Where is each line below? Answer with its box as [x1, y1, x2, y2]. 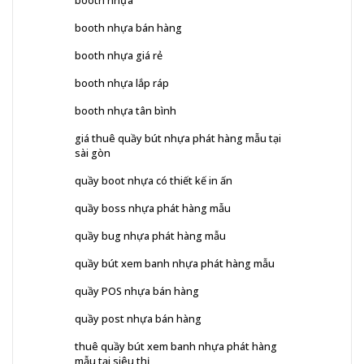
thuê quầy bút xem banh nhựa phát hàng [75, 339, 277, 354]
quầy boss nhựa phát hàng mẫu [75, 201, 231, 216]
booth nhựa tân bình [75, 103, 176, 119]
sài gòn [75, 145, 110, 161]
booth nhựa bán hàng [75, 20, 182, 36]
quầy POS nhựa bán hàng [75, 284, 199, 299]
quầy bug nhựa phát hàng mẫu [75, 228, 226, 244]
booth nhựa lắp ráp [75, 76, 169, 91]
